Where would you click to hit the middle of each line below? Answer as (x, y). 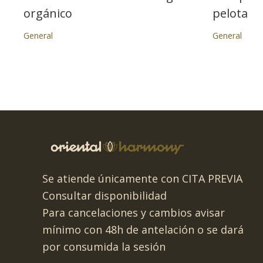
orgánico (48, 13)
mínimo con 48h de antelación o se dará (143, 229)
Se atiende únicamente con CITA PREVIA (142, 178)
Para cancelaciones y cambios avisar (134, 212)
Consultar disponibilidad (104, 195)
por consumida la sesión (104, 246)
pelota (230, 13)
